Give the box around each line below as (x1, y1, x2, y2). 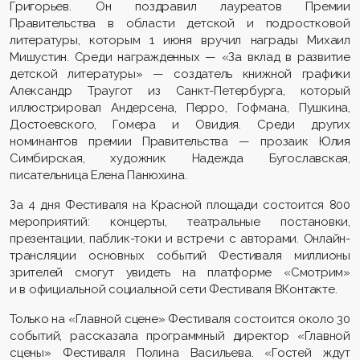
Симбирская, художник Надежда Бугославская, (10, 151, 350, 166)
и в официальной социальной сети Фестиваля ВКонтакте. (10, 282, 341, 297)
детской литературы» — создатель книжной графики (10, 67, 350, 82)
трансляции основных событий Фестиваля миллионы (10, 248, 350, 264)
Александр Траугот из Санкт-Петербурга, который (10, 84, 350, 99)
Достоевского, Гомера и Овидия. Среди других (10, 117, 350, 133)
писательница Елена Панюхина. (10, 168, 187, 183)
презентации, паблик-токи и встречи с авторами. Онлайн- (10, 231, 350, 247)
